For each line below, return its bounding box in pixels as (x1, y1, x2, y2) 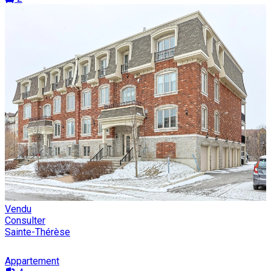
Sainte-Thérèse (5, 226, 70, 238)
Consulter (5, 214, 45, 226)
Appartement (5, 255, 59, 267)
